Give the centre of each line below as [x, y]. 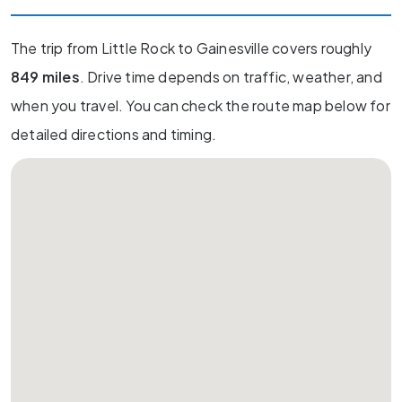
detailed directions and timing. [114, 134]
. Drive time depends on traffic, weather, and [231, 77]
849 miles [45, 77]
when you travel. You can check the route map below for [201, 105]
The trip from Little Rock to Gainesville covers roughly [192, 48]
